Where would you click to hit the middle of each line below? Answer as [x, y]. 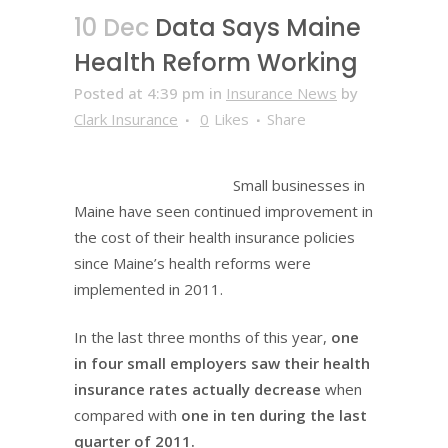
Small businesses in [299, 185]
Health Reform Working [216, 62]
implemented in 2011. [148, 289]
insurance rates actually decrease [197, 389]
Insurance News [281, 93]
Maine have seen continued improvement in [223, 211]
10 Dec [111, 27]
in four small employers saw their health [222, 363]
